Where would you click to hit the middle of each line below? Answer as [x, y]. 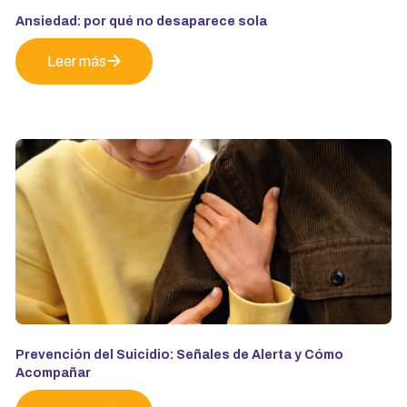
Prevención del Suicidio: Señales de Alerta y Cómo [179, 355]
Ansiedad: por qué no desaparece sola [141, 22]
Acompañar [53, 373]
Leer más [77, 62]
